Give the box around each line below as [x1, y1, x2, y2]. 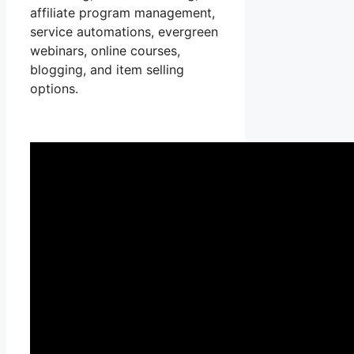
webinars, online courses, [30, 43, 180, 59]
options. [30, 81, 78, 97]
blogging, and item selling [30, 62, 184, 78]
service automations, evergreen [30, 24, 218, 40]
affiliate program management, [30, 5, 215, 21]
